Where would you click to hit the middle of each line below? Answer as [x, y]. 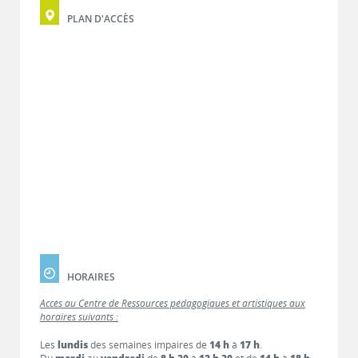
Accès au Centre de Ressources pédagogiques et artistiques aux [173, 303]
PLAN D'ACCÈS [101, 18]
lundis [74, 345]
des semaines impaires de [150, 345]
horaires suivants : [79, 317]
